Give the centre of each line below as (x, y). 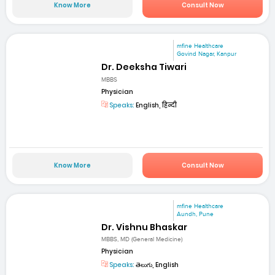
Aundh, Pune (196, 214)
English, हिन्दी (156, 105)
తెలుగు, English (157, 265)
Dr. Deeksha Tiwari (144, 67)
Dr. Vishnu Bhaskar (145, 227)
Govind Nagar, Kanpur (207, 54)
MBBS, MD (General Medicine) (142, 240)
